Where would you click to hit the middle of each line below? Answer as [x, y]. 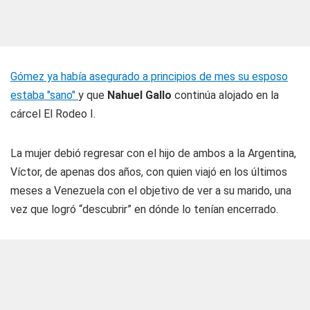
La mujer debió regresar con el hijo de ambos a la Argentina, [153, 153]
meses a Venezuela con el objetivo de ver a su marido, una [151, 191]
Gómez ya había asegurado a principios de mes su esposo [149, 76]
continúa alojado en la [225, 95]
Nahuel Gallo [139, 95]
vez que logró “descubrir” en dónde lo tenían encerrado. [144, 209]
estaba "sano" [44, 95]
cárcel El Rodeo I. [53, 114]
